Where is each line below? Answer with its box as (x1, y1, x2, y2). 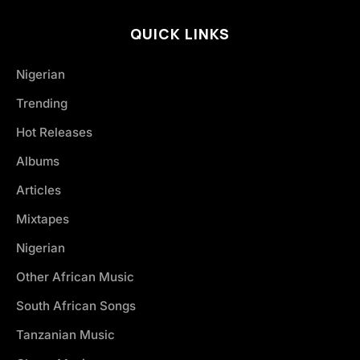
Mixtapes (16, 211, 69, 227)
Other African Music (16, 268, 134, 284)
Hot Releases (16, 124, 92, 140)
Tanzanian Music (16, 326, 115, 342)
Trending (16, 95, 67, 111)
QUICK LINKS (130, 23, 230, 43)
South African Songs (16, 297, 136, 313)
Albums (16, 153, 59, 169)
